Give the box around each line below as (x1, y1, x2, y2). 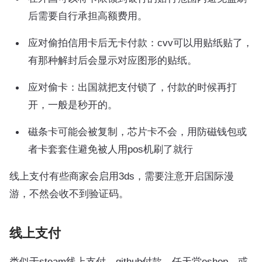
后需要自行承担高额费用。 (28, 9, 147, 22)
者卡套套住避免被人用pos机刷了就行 (28, 143, 193, 155)
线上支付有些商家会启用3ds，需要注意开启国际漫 (9, 170, 234, 182)
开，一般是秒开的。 (28, 98, 118, 111)
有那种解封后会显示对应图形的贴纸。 (28, 54, 197, 66)
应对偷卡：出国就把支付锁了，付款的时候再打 (28, 81, 237, 93)
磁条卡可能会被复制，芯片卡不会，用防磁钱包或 (28, 125, 247, 137)
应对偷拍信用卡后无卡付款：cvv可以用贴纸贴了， (28, 36, 253, 49)
